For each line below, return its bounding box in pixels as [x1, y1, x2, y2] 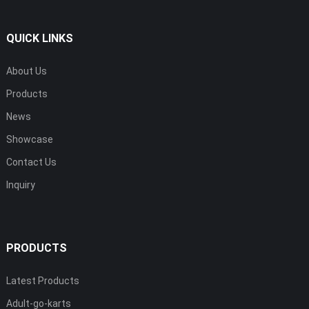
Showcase [6, 133, 53, 145]
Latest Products [6, 275, 79, 286]
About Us [6, 65, 47, 77]
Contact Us [6, 156, 57, 168]
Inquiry [6, 179, 35, 190]
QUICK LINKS [6, 31, 73, 45]
